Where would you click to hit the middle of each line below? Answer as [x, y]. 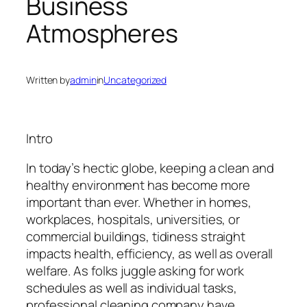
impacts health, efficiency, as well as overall [150, 254]
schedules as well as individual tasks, [132, 288]
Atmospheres [102, 33]
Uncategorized [135, 80]
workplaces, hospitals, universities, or [133, 220]
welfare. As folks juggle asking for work [135, 271]
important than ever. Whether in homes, [139, 202]
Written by [48, 80]
